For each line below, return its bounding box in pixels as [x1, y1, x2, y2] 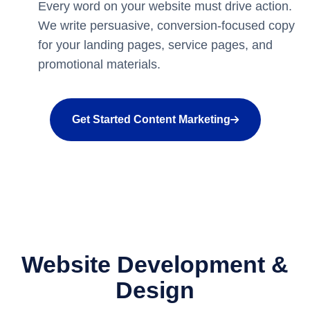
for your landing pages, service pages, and [38, 38, 273, 52]
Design [116, 277, 194, 303]
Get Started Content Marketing [71, 113, 230, 125]
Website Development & [21, 251, 289, 277]
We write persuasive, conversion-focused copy [38, 19, 295, 33]
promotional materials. [38, 57, 161, 71]
